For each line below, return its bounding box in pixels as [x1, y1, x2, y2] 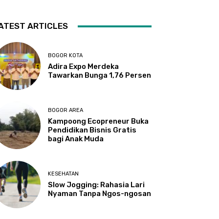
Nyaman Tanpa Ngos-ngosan [48, 189, 152, 198]
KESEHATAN [48, 170, 79, 177]
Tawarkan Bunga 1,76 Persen [48, 70, 152, 80]
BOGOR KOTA [48, 52, 83, 59]
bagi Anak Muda [48, 134, 104, 143]
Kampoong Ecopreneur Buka [48, 116, 149, 126]
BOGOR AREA [48, 107, 84, 113]
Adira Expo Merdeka [48, 62, 119, 71]
